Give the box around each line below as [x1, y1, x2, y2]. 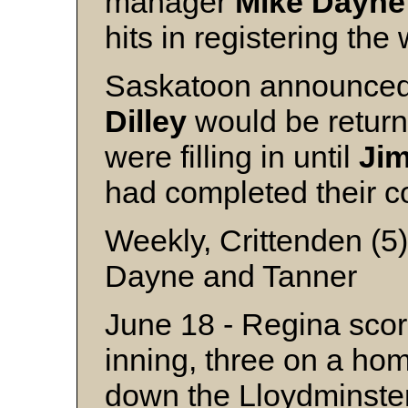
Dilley [105, 104, 187, 138]
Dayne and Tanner [105, 259, 357, 293]
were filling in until [105, 139, 359, 174]
